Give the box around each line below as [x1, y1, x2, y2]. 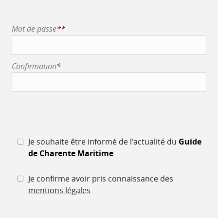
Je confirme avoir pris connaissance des [28, 173, 173, 184]
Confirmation [12, 61, 56, 72]
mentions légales [28, 185, 91, 196]
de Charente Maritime [28, 148, 113, 159]
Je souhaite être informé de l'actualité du [28, 136, 179, 147]
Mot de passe [12, 23, 56, 34]
